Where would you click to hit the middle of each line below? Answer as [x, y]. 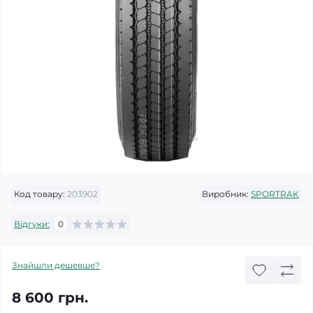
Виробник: [225, 194]
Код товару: [39, 194]
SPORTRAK [275, 194]
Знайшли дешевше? [56, 265]
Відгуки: [32, 224]
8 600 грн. [50, 298]
